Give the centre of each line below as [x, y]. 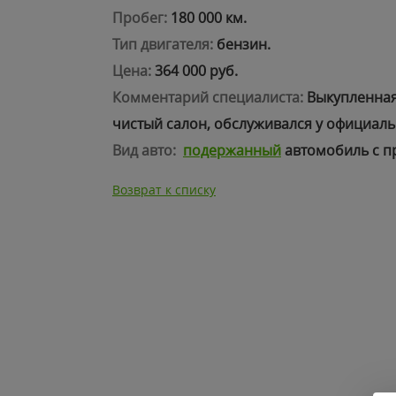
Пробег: [140, 18]
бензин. [242, 44]
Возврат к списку [164, 190]
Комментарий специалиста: [208, 97]
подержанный [232, 150]
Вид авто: [144, 150]
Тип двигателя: [163, 44]
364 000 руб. [194, 71]
